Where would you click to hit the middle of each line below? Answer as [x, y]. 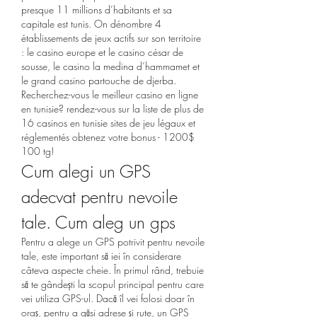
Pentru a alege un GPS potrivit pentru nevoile [113, 241]
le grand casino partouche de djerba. [99, 80]
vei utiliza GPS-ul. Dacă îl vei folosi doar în [108, 298]
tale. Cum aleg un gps [98, 222]
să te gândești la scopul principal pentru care [113, 284]
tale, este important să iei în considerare [101, 255]
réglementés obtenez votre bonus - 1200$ [108, 137]
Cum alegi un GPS [86, 171]
